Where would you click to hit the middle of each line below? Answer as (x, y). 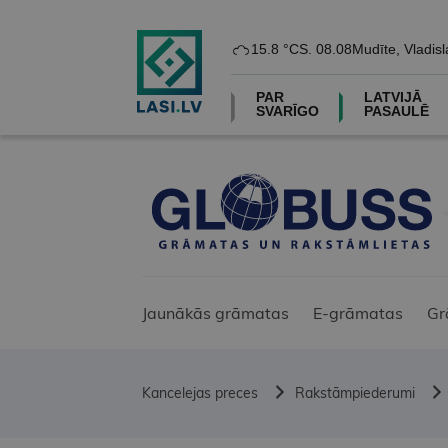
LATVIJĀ (392, 97)
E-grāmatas (358, 313)
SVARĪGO (287, 111)
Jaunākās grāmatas (215, 313)
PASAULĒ (396, 111)
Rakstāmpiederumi (355, 393)
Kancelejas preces (200, 393)
